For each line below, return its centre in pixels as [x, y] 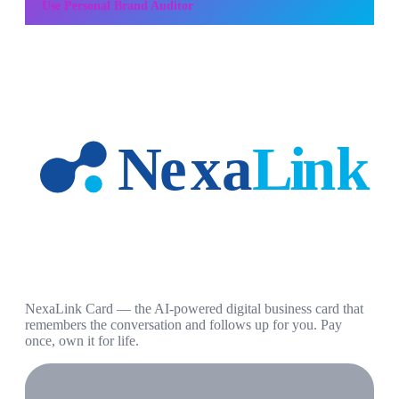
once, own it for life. [82, 341]
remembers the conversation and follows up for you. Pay [183, 325]
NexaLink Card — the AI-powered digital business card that [194, 309]
